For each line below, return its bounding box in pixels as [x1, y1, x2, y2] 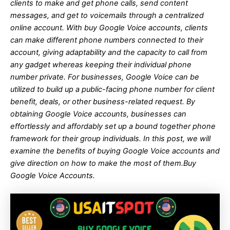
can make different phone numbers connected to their [10, 35, 203, 45]
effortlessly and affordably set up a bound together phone [10, 121, 216, 131]
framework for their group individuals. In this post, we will [10, 133, 210, 143]
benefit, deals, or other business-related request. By [10, 97, 195, 106]
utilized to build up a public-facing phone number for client [10, 84, 215, 94]
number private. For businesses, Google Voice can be [10, 72, 199, 82]
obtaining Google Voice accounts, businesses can [10, 109, 186, 119]
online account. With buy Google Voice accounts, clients [10, 23, 208, 32]
